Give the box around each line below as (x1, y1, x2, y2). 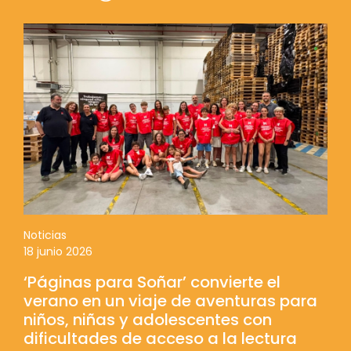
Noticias (24, 227, 67, 244)
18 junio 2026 (24, 244, 92, 260)
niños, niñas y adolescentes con (24, 309, 272, 331)
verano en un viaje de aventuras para (24, 290, 317, 313)
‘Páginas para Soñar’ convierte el (24, 271, 280, 294)
